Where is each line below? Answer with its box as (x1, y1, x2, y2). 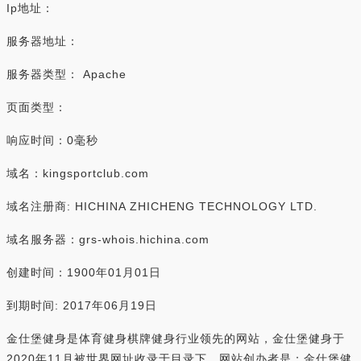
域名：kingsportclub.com (6, 167, 149, 180)
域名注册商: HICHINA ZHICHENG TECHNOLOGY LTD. (6, 200, 317, 213)
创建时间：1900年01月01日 (6, 266, 161, 279)
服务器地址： (6, 35, 79, 48)
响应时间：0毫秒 (6, 134, 98, 147)
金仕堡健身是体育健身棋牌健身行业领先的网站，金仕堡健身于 (6, 332, 345, 345)
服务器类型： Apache (6, 68, 127, 81)
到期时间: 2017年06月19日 (6, 299, 157, 312)
